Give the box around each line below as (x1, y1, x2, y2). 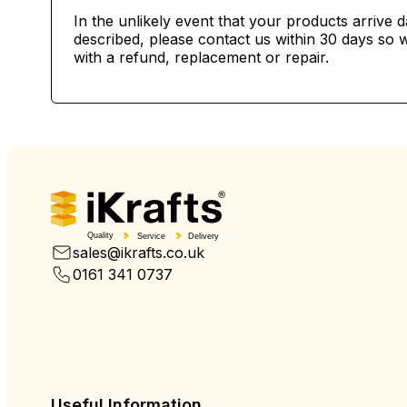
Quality (87, 231, 114, 241)
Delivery (187, 231, 219, 241)
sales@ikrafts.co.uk (73, 243, 204, 262)
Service (136, 231, 165, 241)
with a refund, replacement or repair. (74, 48, 329, 66)
